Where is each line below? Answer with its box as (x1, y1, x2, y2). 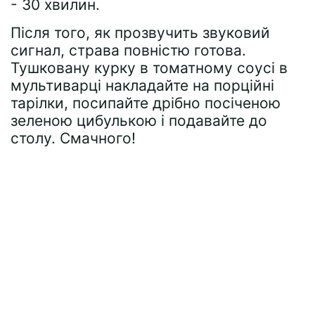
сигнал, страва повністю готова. (11, 41, 246, 59)
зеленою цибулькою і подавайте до (11, 111, 267, 129)
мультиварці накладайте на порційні (11, 76, 274, 94)
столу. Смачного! (11, 129, 136, 147)
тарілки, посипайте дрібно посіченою (11, 94, 281, 112)
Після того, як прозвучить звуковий (11, 23, 270, 41)
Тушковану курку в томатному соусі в (11, 58, 288, 77)
